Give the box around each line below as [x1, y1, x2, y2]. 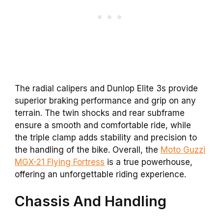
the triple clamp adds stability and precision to [15, 132, 197, 142]
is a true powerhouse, [105, 157, 192, 167]
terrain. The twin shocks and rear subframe [15, 108, 185, 118]
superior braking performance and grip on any [15, 95, 196, 106]
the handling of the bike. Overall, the [15, 144, 161, 155]
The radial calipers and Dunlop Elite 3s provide [15, 83, 198, 93]
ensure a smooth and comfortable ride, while [15, 120, 191, 130]
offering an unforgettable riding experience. [15, 169, 186, 179]
